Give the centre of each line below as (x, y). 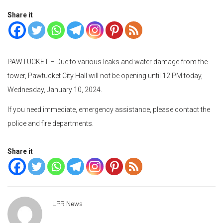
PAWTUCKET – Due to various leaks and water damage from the (108, 62)
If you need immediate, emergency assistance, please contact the (109, 110)
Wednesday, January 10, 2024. (55, 90)
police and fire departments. (51, 123)
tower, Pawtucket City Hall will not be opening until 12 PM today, (105, 76)
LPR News (67, 203)
